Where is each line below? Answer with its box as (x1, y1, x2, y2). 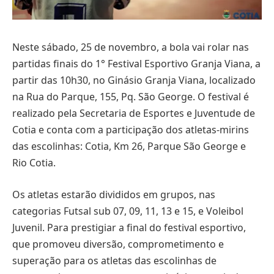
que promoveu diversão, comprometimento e (12, 237, 224, 251)
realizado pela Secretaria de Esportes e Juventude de (12, 106, 255, 120)
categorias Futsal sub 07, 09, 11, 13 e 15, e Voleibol (12, 204, 243, 218)
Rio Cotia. (12, 156, 56, 170)
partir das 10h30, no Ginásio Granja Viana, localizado (12, 73, 256, 87)
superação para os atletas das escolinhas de (12, 253, 217, 267)
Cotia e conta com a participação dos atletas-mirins (12, 123, 249, 137)
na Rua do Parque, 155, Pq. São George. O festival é (12, 90, 249, 104)
